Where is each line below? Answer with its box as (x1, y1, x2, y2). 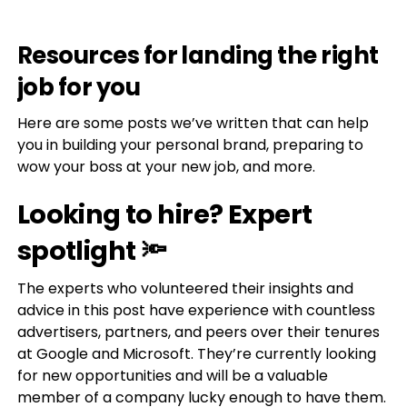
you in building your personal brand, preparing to (16, 134, 363, 156)
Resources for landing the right (16, 39, 379, 73)
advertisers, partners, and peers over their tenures (16, 322, 380, 343)
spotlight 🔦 (16, 233, 167, 270)
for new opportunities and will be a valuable (16, 365, 328, 387)
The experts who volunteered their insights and (16, 278, 353, 300)
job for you (16, 71, 141, 104)
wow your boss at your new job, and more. (16, 156, 315, 178)
